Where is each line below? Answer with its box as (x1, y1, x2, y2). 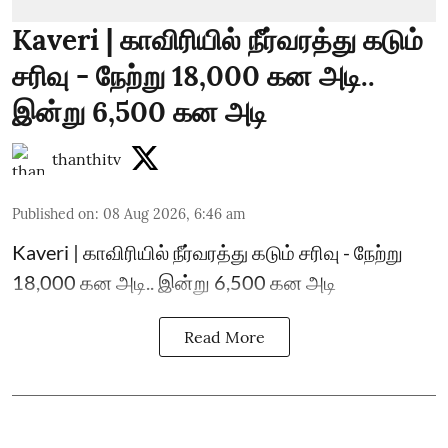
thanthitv (52, 148, 121, 169)
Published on (12, 204, 95, 223)
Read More (183, 326, 265, 347)
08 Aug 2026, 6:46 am (103, 204, 246, 223)
